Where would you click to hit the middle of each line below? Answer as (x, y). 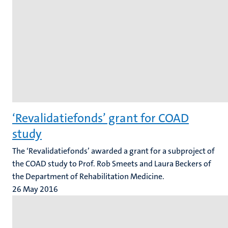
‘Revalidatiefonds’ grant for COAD (101, 118)
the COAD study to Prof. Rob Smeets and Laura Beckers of (112, 164)
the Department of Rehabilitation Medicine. (88, 176)
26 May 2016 (35, 189)
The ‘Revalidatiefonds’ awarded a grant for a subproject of (113, 151)
